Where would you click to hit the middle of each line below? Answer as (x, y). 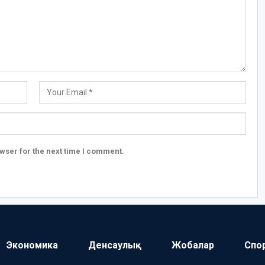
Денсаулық (114, 245)
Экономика (32, 245)
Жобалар (193, 245)
